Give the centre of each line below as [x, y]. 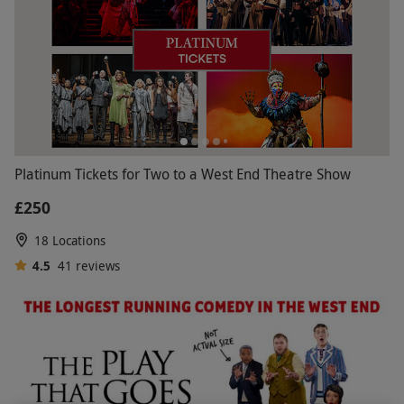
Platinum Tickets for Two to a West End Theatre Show [183, 174]
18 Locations [70, 240]
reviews [97, 265]
